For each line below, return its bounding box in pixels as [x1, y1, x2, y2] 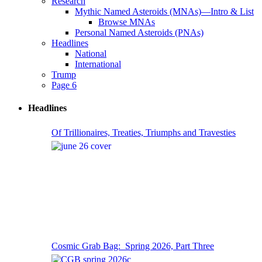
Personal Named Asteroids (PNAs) [75, 27, 204, 37]
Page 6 [51, 80, 77, 90]
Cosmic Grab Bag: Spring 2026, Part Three [51, 241, 214, 251]
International [75, 58, 121, 69]
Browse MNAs [98, 16, 155, 27]
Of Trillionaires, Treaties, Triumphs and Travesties [51, 127, 236, 138]
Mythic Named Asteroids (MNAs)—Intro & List [75, 6, 254, 16]
